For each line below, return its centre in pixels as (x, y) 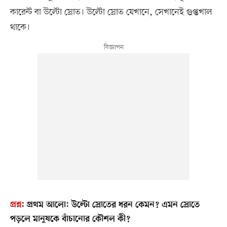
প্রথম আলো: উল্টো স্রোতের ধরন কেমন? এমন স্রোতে (113, 205)
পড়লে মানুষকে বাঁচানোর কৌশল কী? (70, 220)
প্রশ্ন (15, 205)
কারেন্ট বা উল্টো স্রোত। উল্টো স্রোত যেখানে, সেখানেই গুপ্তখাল (111, 12)
